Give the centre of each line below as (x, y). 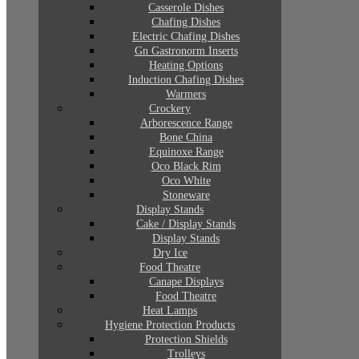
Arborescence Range (186, 123)
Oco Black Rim (186, 166)
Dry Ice (170, 253)
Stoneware (186, 195)
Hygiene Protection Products (170, 325)
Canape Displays (186, 282)
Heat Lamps (170, 311)
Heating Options (186, 65)
